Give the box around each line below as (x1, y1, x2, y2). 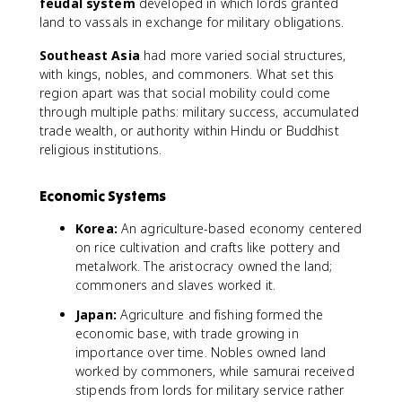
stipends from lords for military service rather (75, 381, 345, 398)
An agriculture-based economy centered (117, 220, 362, 237)
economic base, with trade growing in (75, 325, 299, 342)
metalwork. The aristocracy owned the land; (75, 258, 333, 275)
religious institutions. (39, 141, 162, 158)
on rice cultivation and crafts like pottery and (75, 239, 341, 256)
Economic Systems (39, 187, 166, 205)
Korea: (75, 220, 118, 237)
